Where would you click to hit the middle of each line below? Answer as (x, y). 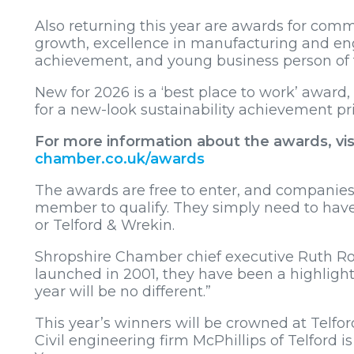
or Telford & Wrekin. (105, 226)
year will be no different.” (123, 292)
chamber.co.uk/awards (120, 159)
